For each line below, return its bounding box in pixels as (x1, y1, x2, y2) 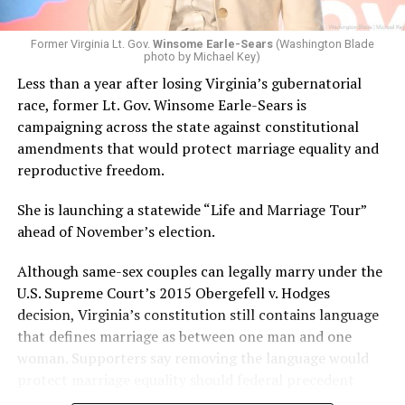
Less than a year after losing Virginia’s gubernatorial (16, 72, 362, 93)
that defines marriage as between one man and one (16, 325, 352, 346)
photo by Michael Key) (144, 49, 261, 63)
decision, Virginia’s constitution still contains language (16, 304, 379, 325)
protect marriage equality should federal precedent (16, 369, 354, 390)
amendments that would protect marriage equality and (16, 137, 379, 158)
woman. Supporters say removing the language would (16, 347, 369, 368)
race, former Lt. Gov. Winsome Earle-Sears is (16, 94, 306, 115)
